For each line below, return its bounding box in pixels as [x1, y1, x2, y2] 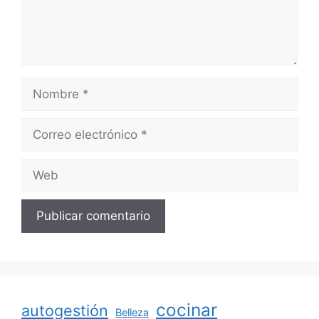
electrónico [21, 137, 83, 152]
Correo [21, 119, 59, 134]
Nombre [21, 78, 67, 93]
